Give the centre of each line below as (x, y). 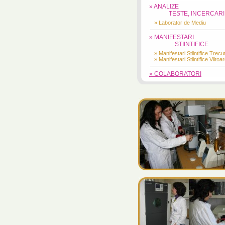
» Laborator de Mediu (180, 23)
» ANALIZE (164, 7)
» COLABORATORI (175, 74)
